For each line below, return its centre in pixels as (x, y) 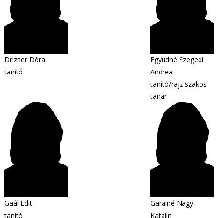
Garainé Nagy (172, 203)
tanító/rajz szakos (179, 84)
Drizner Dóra (25, 60)
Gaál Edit (18, 203)
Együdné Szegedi (177, 60)
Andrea (162, 72)
